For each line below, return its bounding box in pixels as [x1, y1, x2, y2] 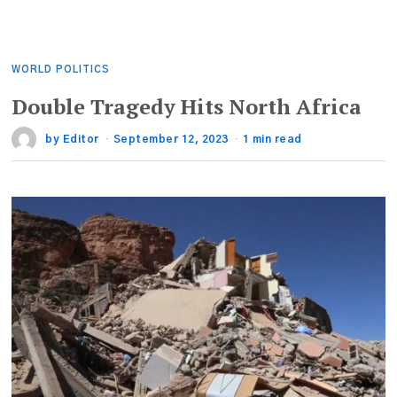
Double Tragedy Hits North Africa [12, 92, 362, 121]
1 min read [242, 134, 302, 144]
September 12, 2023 [113, 134, 229, 144]
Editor [62, 134, 99, 144]
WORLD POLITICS [12, 65, 111, 74]
